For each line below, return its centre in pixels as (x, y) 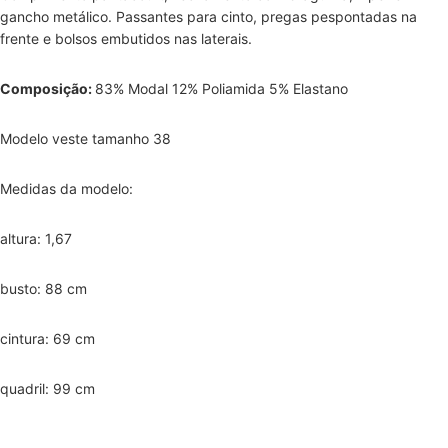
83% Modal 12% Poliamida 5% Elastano (221, 88)
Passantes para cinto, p (193, 16)
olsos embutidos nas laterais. (158, 38)
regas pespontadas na (343, 16)
